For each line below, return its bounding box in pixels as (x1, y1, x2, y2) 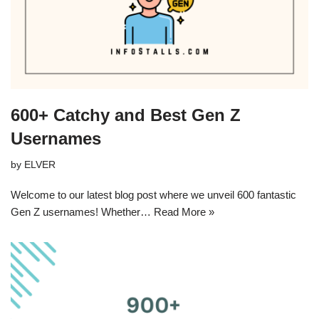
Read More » (154, 206, 214, 219)
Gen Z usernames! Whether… (11, 206, 154, 219)
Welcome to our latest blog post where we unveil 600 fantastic (11, 189, 296, 202)
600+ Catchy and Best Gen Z (11, 105, 241, 125)
